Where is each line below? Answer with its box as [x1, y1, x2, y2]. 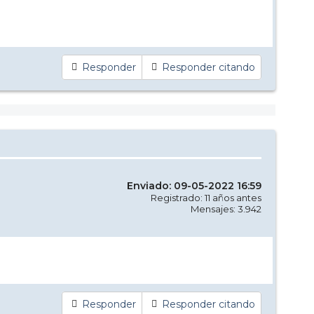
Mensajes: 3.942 [191, 203, 261, 214]
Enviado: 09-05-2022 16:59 [127, 179, 261, 192]
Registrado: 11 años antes [151, 191, 261, 203]
